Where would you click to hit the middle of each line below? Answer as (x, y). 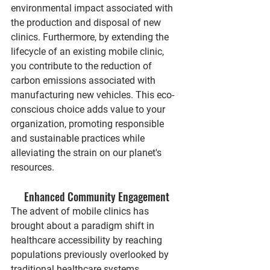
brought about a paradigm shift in (84, 225)
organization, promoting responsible (89, 124)
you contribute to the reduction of (83, 66)
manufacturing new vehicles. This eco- (93, 95)
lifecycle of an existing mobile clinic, (89, 51)
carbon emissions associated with (84, 80)
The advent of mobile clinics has (81, 211)
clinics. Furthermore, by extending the (91, 37)
